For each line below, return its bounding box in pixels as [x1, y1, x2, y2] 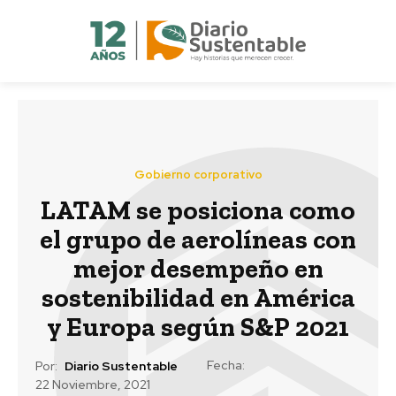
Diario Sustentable [65, 358, 178, 375]
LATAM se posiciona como [41, 194, 355, 226]
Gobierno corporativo [133, 166, 263, 182]
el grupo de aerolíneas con [40, 223, 356, 255]
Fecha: [207, 356, 245, 373]
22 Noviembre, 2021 [35, 377, 150, 393]
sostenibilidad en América [41, 281, 355, 314]
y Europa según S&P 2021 [47, 310, 349, 343]
